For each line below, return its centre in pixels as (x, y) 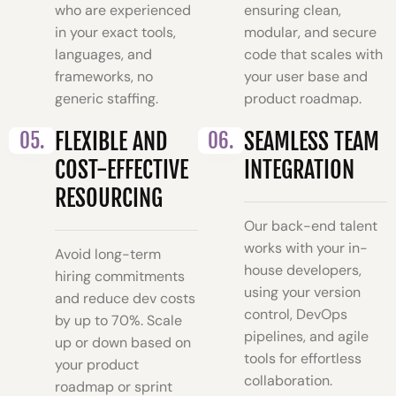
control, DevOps (296, 315)
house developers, (303, 270)
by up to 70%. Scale (119, 321)
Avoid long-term (108, 255)
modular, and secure (311, 33)
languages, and (104, 55)
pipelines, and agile (307, 337)
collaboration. (289, 381)
